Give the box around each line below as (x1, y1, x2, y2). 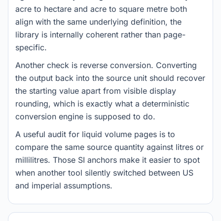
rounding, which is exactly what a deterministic (15, 99, 189, 109)
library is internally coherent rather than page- (15, 30, 185, 39)
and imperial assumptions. (15, 181, 112, 190)
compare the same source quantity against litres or (15, 142, 204, 152)
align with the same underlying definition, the (15, 17, 182, 27)
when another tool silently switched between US (15, 168, 193, 178)
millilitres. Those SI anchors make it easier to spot (15, 155, 200, 165)
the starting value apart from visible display (15, 86, 176, 96)
